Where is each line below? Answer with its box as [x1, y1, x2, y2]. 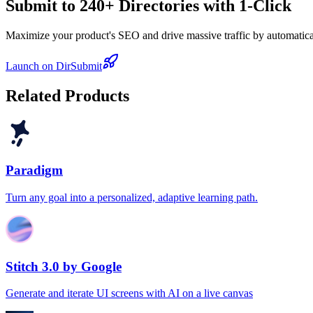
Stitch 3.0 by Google [6, 259, 122, 274]
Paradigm [6, 163, 63, 178]
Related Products [6, 86, 129, 105]
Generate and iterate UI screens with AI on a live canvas [6, 287, 253, 300]
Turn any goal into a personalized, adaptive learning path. [6, 191, 258, 204]
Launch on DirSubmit [6, 59, 102, 72]
